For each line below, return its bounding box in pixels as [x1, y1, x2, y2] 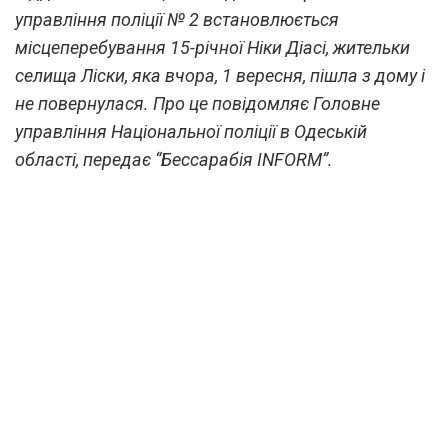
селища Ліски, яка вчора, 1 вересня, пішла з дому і [15, 65, 425, 87]
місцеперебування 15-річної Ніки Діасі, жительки [15, 37, 410, 59]
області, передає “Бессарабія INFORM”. [15, 149, 333, 171]
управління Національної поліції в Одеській [15, 121, 367, 143]
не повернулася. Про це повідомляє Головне [15, 93, 380, 115]
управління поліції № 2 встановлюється [15, 9, 339, 31]
